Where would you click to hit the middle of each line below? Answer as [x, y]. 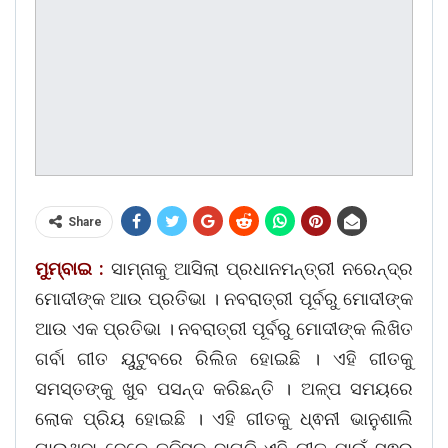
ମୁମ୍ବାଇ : [69, 269]
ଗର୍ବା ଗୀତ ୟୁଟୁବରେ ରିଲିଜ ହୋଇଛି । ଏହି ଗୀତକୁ [224, 359]
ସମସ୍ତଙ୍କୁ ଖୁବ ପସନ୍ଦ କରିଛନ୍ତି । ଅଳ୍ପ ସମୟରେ [224, 389]
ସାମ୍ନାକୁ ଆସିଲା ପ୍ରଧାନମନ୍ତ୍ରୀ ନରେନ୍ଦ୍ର [258, 269]
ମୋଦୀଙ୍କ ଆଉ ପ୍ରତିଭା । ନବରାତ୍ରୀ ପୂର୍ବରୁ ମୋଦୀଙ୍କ [224, 299]
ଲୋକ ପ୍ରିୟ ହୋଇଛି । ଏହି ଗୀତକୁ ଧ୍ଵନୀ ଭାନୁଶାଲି [224, 419]
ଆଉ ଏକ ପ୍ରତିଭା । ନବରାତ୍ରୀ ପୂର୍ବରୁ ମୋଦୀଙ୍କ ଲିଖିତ [224, 329]
